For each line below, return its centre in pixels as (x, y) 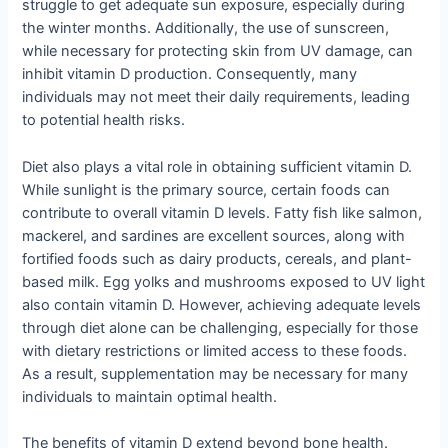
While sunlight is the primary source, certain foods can (206, 189)
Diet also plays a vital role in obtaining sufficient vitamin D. (217, 166)
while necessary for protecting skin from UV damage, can (218, 51)
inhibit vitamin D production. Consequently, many (190, 74)
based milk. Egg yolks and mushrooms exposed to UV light (224, 281)
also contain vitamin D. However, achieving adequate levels (222, 304)
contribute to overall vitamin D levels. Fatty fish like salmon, (222, 212)
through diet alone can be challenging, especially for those (220, 327)
